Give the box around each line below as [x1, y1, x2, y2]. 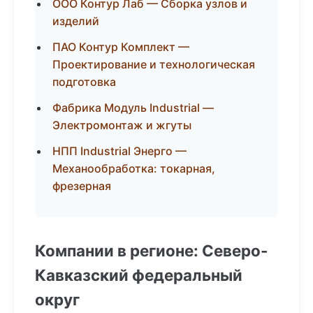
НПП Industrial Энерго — [52, 144, 187, 158]
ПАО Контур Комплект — [52, 40, 189, 54]
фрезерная [52, 179, 111, 193]
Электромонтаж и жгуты [52, 118, 191, 132]
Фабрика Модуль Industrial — [52, 101, 214, 115]
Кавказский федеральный [35, 265, 242, 284]
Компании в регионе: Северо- [35, 241, 268, 260]
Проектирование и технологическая [52, 57, 255, 71]
